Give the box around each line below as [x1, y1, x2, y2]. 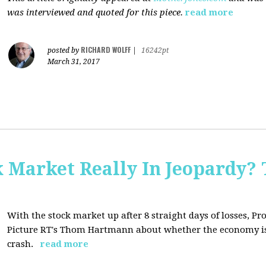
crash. [7, 239, 38, 249]
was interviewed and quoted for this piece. [7, 7, 183, 18]
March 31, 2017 [47, 58, 100, 66]
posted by [47, 46, 81, 55]
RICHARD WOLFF [81, 45, 131, 55]
